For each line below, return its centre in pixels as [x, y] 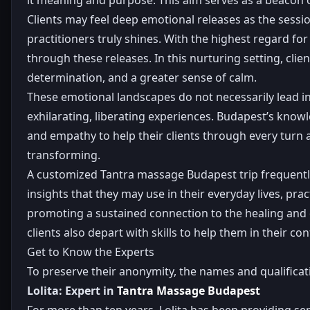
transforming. [64, 155]
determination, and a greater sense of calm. [142, 77]
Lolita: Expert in [72, 290]
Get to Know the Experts [91, 252]
